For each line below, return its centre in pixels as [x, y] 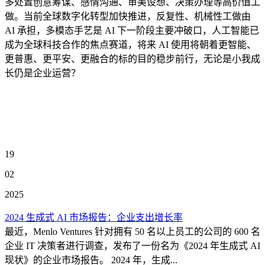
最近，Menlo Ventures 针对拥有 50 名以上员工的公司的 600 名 [132, 232]
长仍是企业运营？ [43, 73]
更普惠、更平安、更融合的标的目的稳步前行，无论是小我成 [132, 59]
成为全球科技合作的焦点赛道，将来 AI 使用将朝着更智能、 [130, 45]
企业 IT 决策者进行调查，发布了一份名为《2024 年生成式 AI [132, 246]
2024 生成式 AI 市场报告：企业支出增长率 [94, 217]
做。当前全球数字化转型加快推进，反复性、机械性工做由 [128, 16]
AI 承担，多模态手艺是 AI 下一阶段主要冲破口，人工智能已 [132, 30]
